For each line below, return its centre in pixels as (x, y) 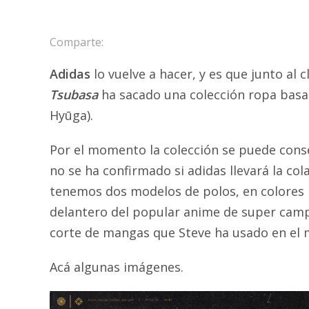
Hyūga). (71, 115)
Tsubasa (74, 94)
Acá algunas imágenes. (117, 267)
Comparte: (77, 42)
